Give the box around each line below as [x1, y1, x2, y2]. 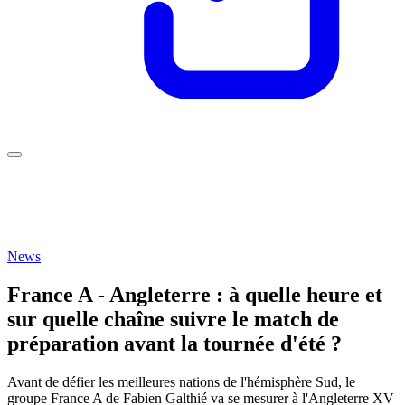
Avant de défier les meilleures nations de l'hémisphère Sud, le [7, 373, 355, 390]
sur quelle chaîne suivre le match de [7, 306, 339, 331]
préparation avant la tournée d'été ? [7, 331, 342, 355]
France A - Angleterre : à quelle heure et [7, 282, 382, 306]
